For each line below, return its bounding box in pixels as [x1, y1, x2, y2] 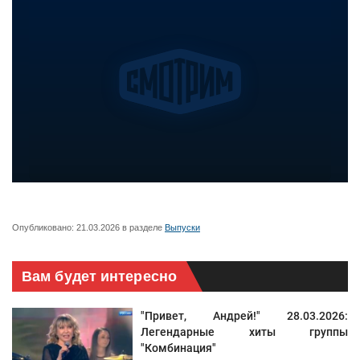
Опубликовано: [12, 223, 76, 233]
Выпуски [165, 223, 200, 233]
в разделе [120, 223, 165, 233]
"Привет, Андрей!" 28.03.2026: [141, 309, 348, 323]
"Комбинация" [141, 342, 216, 355]
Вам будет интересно [22, 268, 177, 285]
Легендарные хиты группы [141, 325, 348, 339]
